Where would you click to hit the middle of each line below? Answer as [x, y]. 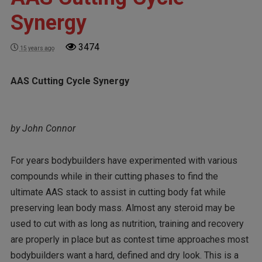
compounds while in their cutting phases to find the [114, 176]
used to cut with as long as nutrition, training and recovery [127, 223]
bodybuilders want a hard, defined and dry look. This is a [124, 255]
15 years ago [37, 48]
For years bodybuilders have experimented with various [124, 160]
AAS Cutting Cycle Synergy [70, 81]
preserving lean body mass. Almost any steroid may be [123, 208]
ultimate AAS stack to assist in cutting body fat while [118, 192]
